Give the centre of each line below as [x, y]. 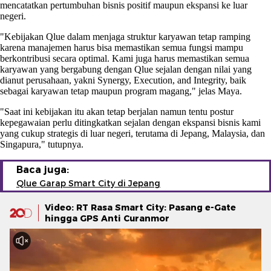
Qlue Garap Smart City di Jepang [88, 183]
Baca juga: [43, 169]
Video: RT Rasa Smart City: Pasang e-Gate [140, 207]
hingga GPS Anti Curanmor [107, 218]
